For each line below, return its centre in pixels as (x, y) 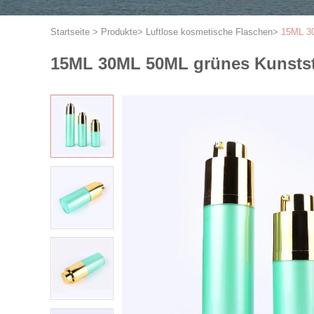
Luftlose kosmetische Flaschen (209, 32)
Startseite (70, 32)
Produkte (119, 32)
